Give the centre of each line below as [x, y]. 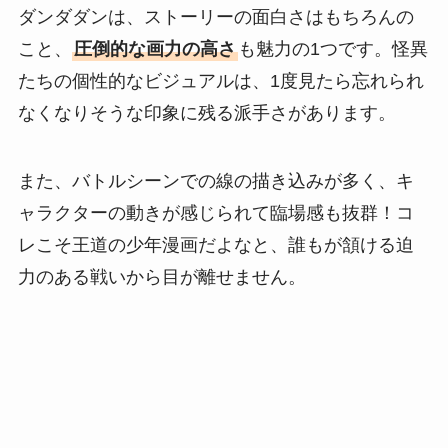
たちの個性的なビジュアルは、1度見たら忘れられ [220, 81]
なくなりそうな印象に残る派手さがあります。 [206, 113]
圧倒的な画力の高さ [154, 49]
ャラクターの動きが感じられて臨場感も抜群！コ [215, 212]
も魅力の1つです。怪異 [332, 49]
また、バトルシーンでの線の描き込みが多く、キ [215, 180]
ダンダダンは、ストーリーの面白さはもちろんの [215, 17]
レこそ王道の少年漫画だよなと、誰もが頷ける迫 [215, 244]
